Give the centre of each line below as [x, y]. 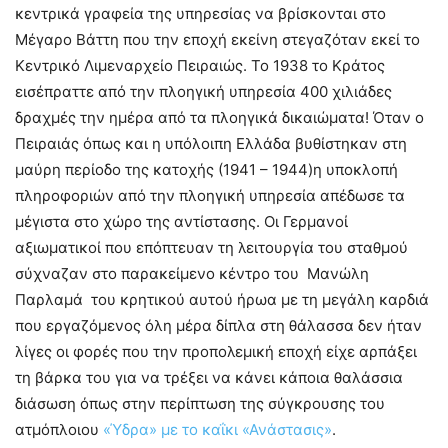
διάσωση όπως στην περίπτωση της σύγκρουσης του [200, 403]
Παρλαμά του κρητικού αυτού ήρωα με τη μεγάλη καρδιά [222, 299]
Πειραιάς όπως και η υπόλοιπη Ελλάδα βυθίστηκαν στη [211, 143]
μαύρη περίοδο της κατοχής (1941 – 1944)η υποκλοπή [206, 169]
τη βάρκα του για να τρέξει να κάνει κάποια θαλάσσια [209, 377]
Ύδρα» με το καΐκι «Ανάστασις [217, 429]
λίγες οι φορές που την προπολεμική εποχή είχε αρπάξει [216, 351]
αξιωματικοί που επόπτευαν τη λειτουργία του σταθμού [211, 247]
